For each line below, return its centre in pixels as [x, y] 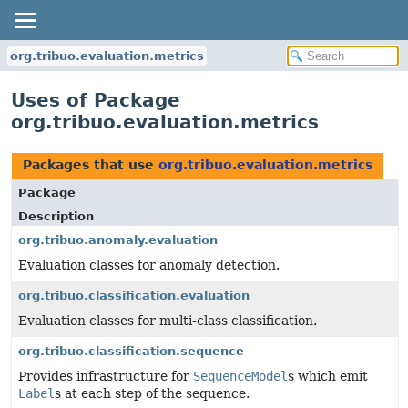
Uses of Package [96, 100]
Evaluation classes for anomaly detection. [149, 265]
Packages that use [91, 165]
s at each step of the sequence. [152, 393]
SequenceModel [240, 376]
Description [56, 216]
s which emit [328, 376]
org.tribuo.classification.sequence [131, 351]
